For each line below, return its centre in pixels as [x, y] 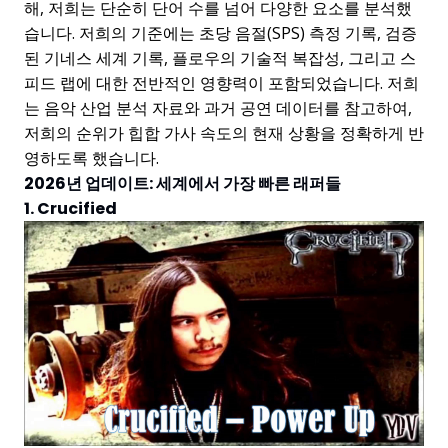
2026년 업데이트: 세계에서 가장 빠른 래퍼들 [182, 183]
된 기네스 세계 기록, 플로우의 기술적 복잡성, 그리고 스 [220, 58]
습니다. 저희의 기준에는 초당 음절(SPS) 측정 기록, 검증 [220, 33]
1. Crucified [70, 208]
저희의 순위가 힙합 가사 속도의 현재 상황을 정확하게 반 [224, 133]
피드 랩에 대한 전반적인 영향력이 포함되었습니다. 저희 [221, 83]
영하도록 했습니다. [91, 158]
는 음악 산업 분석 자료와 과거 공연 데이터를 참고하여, [218, 108]
